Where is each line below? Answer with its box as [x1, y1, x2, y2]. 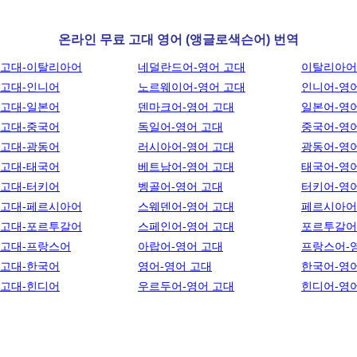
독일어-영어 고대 [138, 120, 223, 133]
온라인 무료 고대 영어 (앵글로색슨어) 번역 [58, 33, 299, 46]
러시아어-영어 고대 [138, 140, 234, 153]
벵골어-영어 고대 [138, 180, 223, 193]
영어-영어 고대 [138, 260, 212, 273]
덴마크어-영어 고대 [138, 100, 234, 113]
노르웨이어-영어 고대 [138, 80, 245, 93]
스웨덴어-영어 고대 [138, 200, 234, 213]
